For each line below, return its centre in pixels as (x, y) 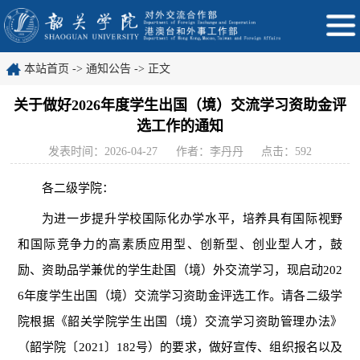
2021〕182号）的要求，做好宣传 (168, 348)
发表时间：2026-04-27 (103, 151)
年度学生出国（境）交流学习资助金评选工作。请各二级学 (183, 296)
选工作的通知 (180, 126)
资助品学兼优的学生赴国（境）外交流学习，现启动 (183, 270)
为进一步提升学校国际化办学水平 (136, 219)
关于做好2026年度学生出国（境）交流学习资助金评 (180, 105)
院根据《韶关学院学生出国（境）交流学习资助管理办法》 (180, 322)
